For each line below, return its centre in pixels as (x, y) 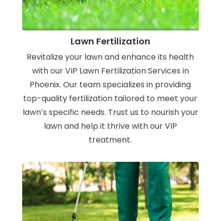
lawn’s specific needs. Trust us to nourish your (110, 112)
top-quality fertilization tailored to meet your (110, 99)
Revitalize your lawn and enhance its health (110, 57)
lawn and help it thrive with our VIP (110, 126)
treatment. (110, 140)
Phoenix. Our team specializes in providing (110, 85)
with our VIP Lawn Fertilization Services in (110, 71)
